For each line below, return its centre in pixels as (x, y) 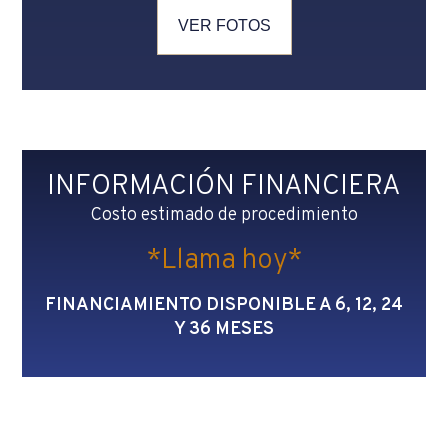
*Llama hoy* (224, 260)
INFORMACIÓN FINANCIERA (224, 186)
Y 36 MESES (224, 329)
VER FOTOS (224, 25)
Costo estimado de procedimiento (224, 215)
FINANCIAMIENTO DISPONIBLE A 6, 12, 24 (224, 305)
